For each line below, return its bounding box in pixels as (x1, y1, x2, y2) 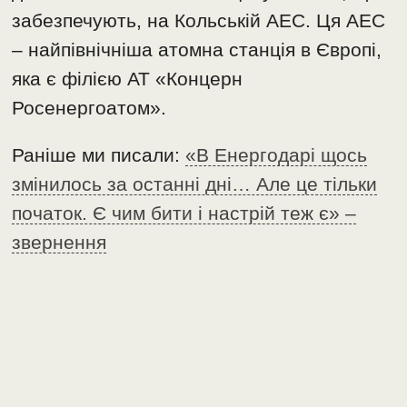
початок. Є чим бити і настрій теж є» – (12, 203, 357, 224)
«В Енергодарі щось (185, 144, 368, 166)
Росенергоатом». (12, 97, 167, 119)
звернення (12, 232, 107, 253)
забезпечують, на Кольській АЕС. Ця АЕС (12, 10, 386, 32)
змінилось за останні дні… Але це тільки (12, 174, 378, 195)
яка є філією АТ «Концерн (12, 68, 243, 90)
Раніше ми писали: (12, 144, 186, 166)
